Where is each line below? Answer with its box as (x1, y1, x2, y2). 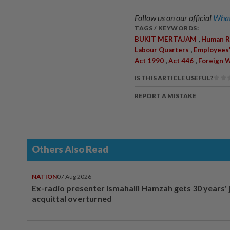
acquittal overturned (32, 193, 112, 203)
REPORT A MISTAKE (135, 91, 196, 100)
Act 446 (168, 56, 194, 65)
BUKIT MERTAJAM (135, 34, 197, 43)
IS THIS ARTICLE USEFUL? (135, 73, 213, 82)
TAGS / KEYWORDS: (135, 24, 199, 32)
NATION (32, 172, 57, 180)
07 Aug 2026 (57, 172, 91, 180)
